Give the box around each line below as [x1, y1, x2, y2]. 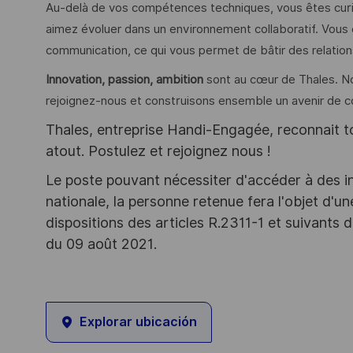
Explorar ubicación [80, 314, 197, 330]
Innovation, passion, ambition [46, 72, 203, 87]
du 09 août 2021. [46, 235, 157, 252]
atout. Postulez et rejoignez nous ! [46, 143, 271, 160]
